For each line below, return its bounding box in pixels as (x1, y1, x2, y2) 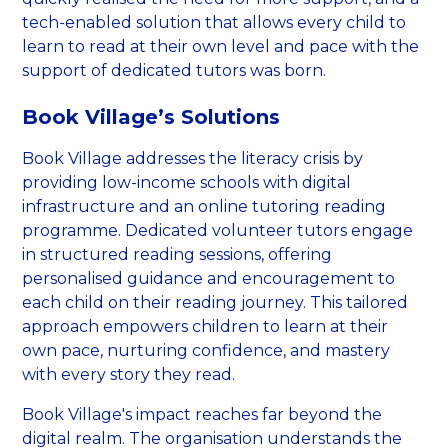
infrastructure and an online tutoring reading (22, 196, 387, 216)
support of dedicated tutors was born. (22, 60, 327, 80)
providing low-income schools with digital (22, 172, 352, 192)
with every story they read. (22, 364, 236, 384)
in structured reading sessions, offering (22, 244, 333, 264)
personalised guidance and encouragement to (22, 268, 396, 288)
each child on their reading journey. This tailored (22, 292, 409, 312)
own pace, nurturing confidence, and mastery (22, 340, 391, 360)
